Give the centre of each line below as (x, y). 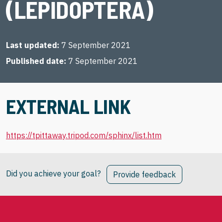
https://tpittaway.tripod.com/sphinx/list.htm (84, 135)
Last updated (31, 45)
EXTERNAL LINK (68, 106)
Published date (35, 61)
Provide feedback (144, 174)
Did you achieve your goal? (53, 174)
